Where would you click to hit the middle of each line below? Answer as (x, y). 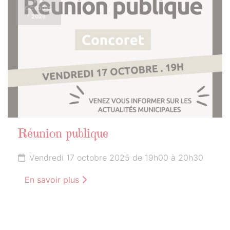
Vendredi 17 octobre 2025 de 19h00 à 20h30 (116, 157)
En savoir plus (53, 179)
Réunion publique (63, 134)
